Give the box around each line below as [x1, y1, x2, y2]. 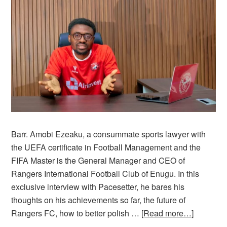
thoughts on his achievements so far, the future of [11, 194, 186, 206]
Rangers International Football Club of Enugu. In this [11, 168, 200, 180]
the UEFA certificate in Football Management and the [11, 141, 201, 154]
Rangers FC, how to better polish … [11, 207, 142, 219]
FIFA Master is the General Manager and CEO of [11, 155, 185, 167]
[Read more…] [141, 207, 194, 219]
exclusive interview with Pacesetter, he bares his [11, 181, 185, 193]
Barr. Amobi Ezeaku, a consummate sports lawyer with [11, 128, 206, 140]
